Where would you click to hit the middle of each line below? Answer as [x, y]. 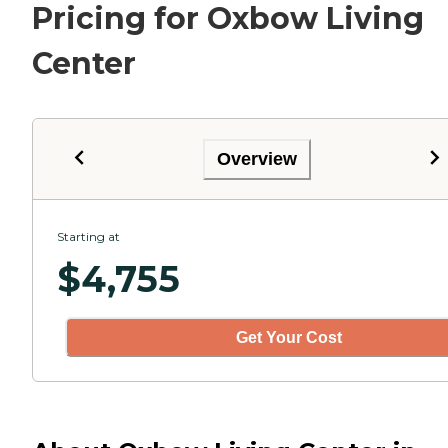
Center [84, 64]
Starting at [88, 237]
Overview [257, 158]
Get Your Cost [289, 337]
